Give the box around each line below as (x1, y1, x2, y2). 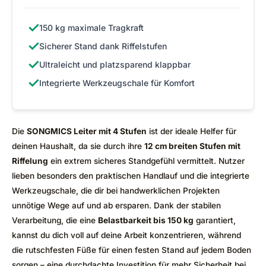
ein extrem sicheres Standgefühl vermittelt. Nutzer (48, 156, 245, 166)
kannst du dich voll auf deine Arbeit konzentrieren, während (12, 230, 241, 240)
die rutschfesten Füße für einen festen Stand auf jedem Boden (12, 245, 251, 255)
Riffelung (12, 156, 48, 166)
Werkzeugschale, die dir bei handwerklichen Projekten (12, 185, 220, 195)
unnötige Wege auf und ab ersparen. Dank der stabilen (12, 200, 221, 210)
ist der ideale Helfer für (147, 126, 236, 136)
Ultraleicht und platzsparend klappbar (39, 59, 191, 69)
